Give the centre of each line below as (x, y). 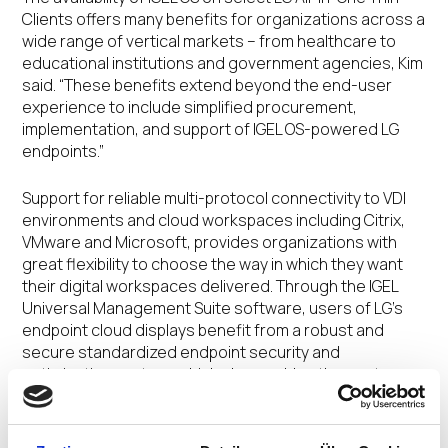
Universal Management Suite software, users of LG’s (213, 308)
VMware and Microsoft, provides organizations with (210, 242)
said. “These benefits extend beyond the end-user (207, 85)
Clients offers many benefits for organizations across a (224, 19)
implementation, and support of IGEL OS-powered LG (211, 129)
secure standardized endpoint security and (181, 352)
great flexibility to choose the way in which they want (213, 264)
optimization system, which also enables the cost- (205, 374)
